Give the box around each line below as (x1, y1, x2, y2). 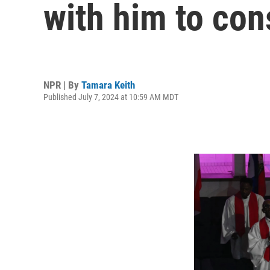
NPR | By (43, 78, 81, 91)
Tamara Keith (81, 78, 135, 91)
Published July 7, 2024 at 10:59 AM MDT (43, 92, 178, 102)
